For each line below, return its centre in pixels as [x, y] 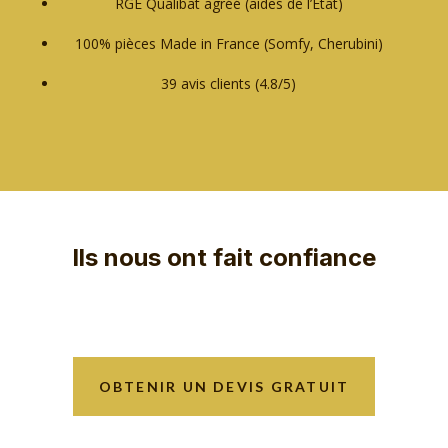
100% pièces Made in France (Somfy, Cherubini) [228, 44]
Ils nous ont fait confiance [224, 258]
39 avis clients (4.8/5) [229, 84]
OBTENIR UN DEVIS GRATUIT [224, 387]
